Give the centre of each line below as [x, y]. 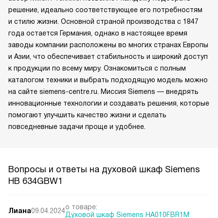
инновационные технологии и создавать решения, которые [109, 103]
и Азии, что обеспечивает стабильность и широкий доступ [108, 56]
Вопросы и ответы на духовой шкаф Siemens [104, 169]
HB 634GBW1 [36, 181]
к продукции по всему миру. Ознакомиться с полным [97, 68]
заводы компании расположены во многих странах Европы [108, 45]
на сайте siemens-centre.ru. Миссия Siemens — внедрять [103, 91]
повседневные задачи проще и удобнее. [77, 126]
